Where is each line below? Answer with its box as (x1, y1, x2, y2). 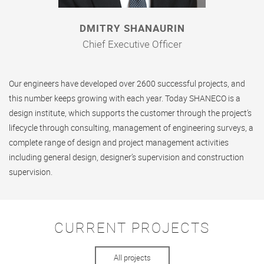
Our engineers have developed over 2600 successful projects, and (9, 78, 245, 89)
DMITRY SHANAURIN (79, 21, 185, 35)
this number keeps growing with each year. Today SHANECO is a (9, 93, 240, 104)
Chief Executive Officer (82, 37, 182, 51)
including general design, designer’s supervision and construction (9, 151, 244, 163)
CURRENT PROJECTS (54, 218, 210, 237)
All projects (113, 252, 151, 263)
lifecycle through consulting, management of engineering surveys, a (9, 122, 253, 133)
